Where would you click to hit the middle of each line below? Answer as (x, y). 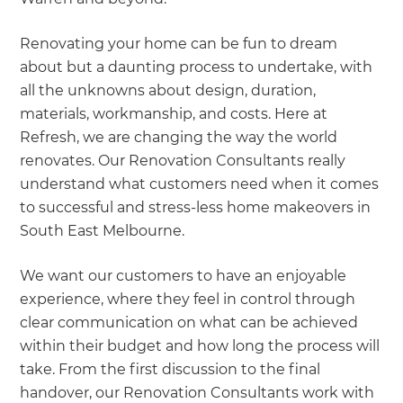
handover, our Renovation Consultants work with (197, 392)
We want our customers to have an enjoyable (184, 275)
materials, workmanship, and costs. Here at (174, 113)
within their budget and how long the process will (200, 345)
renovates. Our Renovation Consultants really (183, 160)
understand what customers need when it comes (200, 184)
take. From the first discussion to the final (170, 369)
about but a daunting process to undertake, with (197, 67)
